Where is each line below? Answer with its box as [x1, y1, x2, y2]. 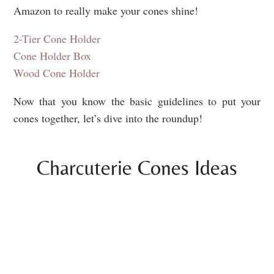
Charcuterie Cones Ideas [37, 155, 237, 180]
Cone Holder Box [13, 48, 91, 64]
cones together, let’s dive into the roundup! [13, 111, 202, 126]
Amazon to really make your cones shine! [13, 3, 198, 18]
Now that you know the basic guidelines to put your [13, 94, 261, 109]
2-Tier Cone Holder [13, 31, 100, 46]
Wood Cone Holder [13, 65, 100, 81]
